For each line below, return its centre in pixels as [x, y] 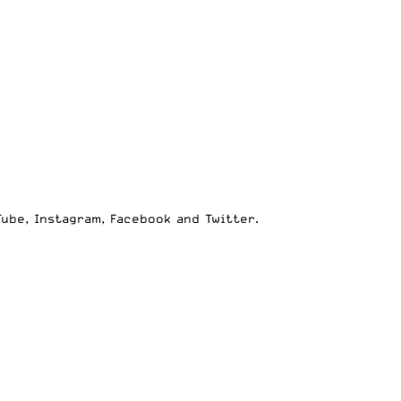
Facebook [141, 219]
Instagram [68, 219]
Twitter [230, 219]
